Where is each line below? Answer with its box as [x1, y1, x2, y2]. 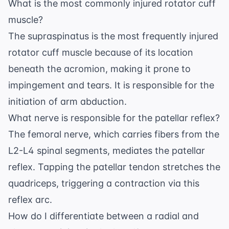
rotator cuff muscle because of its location [8, 47, 193, 58]
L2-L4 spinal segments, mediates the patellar [8, 145, 205, 156]
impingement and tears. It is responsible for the [8, 80, 214, 91]
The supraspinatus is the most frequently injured [8, 31, 218, 42]
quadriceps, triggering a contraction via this [8, 178, 199, 189]
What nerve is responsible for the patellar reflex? [8, 112, 220, 124]
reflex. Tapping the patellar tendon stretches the [8, 162, 220, 173]
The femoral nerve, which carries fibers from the [8, 129, 219, 140]
